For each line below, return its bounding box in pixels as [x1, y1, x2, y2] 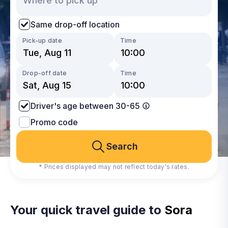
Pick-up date [22, 37, 62, 44]
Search [106, 141, 138, 152]
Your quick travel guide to [10, 203, 164, 217]
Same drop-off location [31, 19, 120, 30]
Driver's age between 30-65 [31, 100, 140, 111]
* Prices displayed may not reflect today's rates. [39, 163, 189, 170]
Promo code [31, 117, 78, 127]
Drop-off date [22, 69, 67, 77]
